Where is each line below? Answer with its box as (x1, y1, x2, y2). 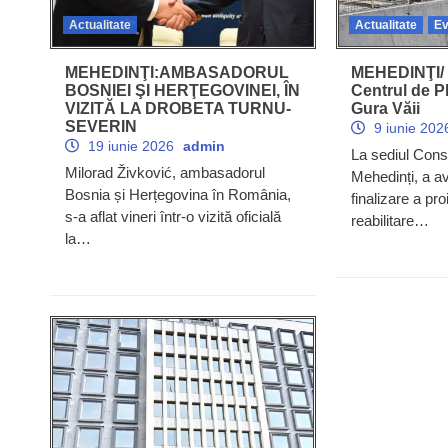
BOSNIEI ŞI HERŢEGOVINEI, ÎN (65, 81, 300, 99)
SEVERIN (65, 117, 137, 135)
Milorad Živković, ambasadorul (65, 163, 265, 181)
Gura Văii (350, 99, 420, 117)
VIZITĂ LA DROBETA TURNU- (65, 99, 291, 117)
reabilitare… (350, 211, 429, 229)
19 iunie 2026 (84, 137, 178, 154)
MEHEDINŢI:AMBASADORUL (65, 63, 289, 81)
